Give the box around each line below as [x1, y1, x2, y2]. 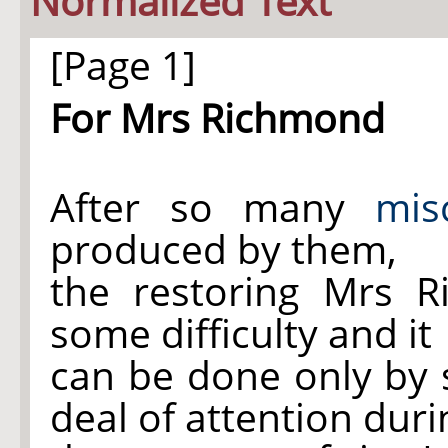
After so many [50, 180, 376, 233]
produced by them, [50, 222, 397, 275]
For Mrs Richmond [50, 91, 385, 144]
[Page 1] [50, 38, 196, 91]
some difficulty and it [50, 306, 432, 359]
